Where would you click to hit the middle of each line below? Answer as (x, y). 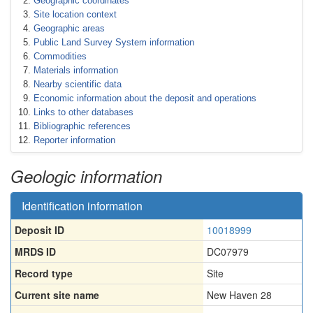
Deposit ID (39, 230)
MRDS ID (35, 252)
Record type (44, 273)
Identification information (82, 206)
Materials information (76, 70)
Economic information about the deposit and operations (145, 98)
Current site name (57, 295)
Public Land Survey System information (114, 42)
